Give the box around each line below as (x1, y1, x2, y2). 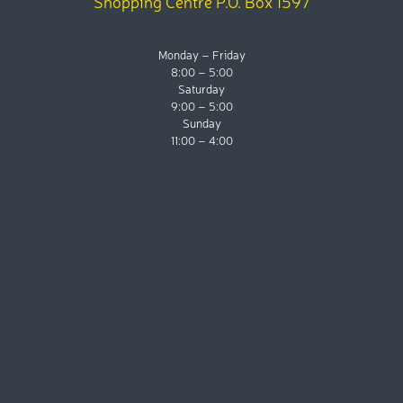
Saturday (178, 81, 225, 97)
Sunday (182, 115, 221, 131)
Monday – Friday (157, 47, 246, 63)
